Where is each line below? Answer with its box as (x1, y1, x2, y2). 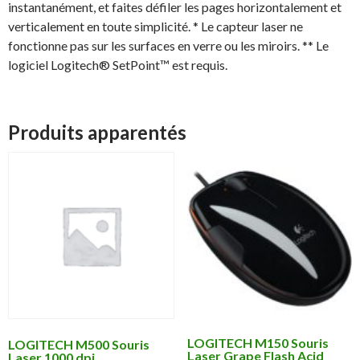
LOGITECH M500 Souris (8, 336, 149, 352)
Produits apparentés (8, 121, 186, 145)
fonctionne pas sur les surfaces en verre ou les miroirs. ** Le (8, 38, 329, 54)
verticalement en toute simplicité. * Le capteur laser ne (8, 18, 303, 35)
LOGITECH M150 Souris (186, 334, 329, 350)
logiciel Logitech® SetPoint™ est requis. (8, 57, 227, 73)
